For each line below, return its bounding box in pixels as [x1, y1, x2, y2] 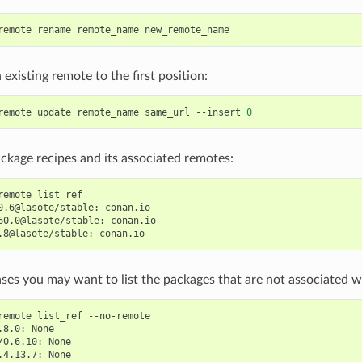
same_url [144, 106, 190, 118]
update [36, 106, 71, 118]
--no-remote [87, 309, 150, 322]
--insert [195, 106, 241, 118]
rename [36, 23, 71, 36]
